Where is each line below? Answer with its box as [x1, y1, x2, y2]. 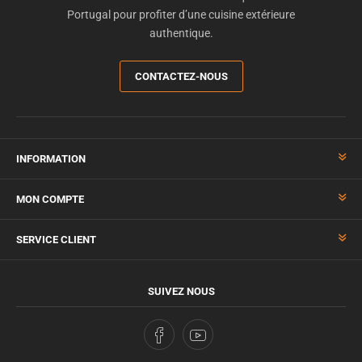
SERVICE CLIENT [16, 233, 96, 246]
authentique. [149, 26, 213, 40]
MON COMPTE [16, 192, 84, 205]
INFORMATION [16, 152, 86, 165]
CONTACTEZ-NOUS [134, 69, 228, 82]
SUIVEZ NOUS [147, 284, 215, 297]
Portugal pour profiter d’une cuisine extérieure [67, 7, 295, 21]
